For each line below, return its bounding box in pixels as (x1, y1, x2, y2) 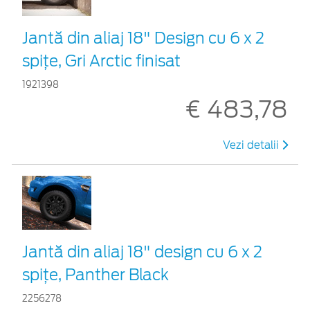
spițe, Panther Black (22, 265, 169, 284)
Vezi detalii (223, 138, 282, 152)
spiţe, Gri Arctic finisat (22, 51, 181, 70)
